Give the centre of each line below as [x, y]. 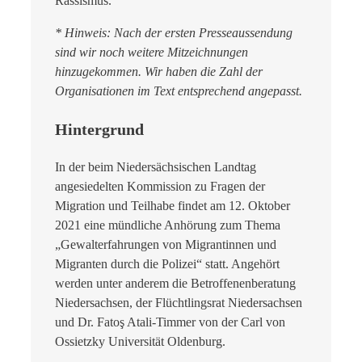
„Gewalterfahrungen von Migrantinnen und [166, 245]
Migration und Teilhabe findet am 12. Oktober [173, 206]
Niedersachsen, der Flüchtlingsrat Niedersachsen [179, 303]
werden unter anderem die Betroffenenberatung [175, 284]
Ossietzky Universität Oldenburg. [140, 342]
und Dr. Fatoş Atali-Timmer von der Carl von [170, 322]
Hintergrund [99, 130]
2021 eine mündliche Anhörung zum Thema [168, 225]
